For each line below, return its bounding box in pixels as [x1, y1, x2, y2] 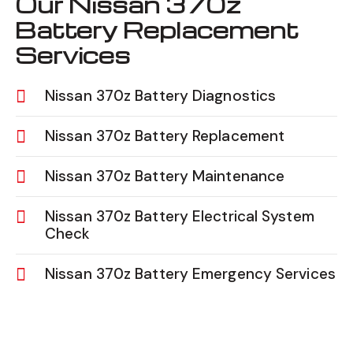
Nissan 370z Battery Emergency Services [45, 263, 336, 284]
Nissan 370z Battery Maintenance [45, 165, 285, 186]
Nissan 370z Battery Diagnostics [45, 85, 277, 106]
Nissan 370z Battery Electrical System [45, 206, 314, 226]
